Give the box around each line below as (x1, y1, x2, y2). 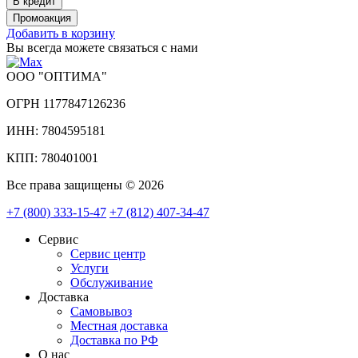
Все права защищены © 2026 (6, 177, 164, 192)
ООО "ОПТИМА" (6, 69, 107, 83)
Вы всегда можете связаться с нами (6, 40, 198, 54)
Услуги (70, 261, 109, 275)
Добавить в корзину (6, 26, 115, 40)
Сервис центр (70, 246, 145, 261)
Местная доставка (70, 318, 168, 332)
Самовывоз (70, 304, 132, 318)
